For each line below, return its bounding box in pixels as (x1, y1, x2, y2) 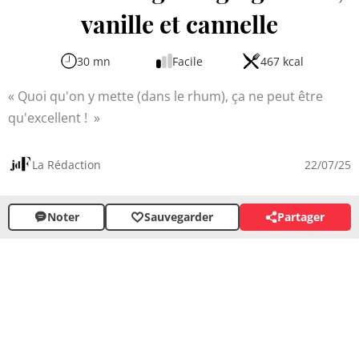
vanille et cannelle (81, 7, 278, 40)
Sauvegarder (143, 209, 213, 225)
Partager (277, 209, 325, 225)
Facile (172, 53, 203, 69)
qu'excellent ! (8, 108, 91, 127)
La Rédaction (32, 156, 101, 172)
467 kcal (260, 53, 304, 69)
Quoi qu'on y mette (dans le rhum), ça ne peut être (18, 87, 323, 105)
